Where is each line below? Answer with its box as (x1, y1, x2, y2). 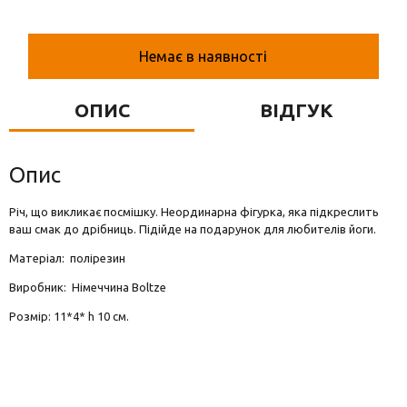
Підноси (15, 77, 71, 94)
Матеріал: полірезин (9, 252, 125, 264)
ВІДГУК (259, 99, 333, 121)
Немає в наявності (139, 48, 268, 65)
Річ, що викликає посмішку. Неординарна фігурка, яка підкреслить (9, 205, 379, 218)
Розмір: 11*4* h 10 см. (9, 310, 129, 323)
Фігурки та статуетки (15, 41, 161, 57)
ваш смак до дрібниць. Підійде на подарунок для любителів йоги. (9, 223, 376, 235)
